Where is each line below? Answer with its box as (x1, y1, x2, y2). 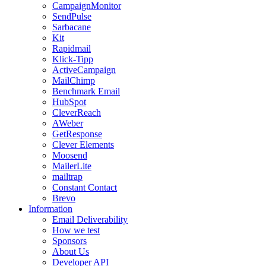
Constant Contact (52, 182, 117, 193)
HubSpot (52, 97, 86, 107)
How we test (52, 225, 100, 236)
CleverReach (52, 107, 101, 118)
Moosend (52, 150, 87, 161)
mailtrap (52, 172, 83, 182)
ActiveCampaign (52, 65, 116, 75)
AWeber (52, 118, 83, 129)
